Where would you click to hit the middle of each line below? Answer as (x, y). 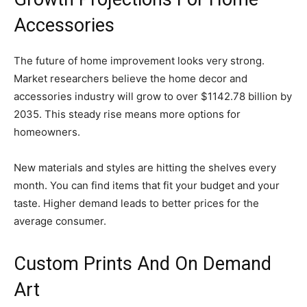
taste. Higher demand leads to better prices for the (136, 203)
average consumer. (60, 221)
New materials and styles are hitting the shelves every (145, 167)
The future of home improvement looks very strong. (139, 60)
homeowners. (48, 132)
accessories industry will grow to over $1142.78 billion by (153, 96)
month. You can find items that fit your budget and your (147, 185)
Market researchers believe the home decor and (131, 78)
